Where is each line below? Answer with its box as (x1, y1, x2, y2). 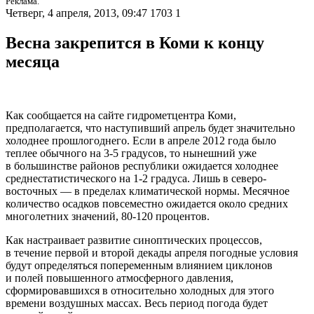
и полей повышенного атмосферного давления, (6, 272, 233, 285)
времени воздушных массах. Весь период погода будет (6, 297, 268, 310)
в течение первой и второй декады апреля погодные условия (6, 247, 298, 259)
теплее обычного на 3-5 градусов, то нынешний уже (6, 147, 257, 160)
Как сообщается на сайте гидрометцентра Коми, (6, 109, 236, 122)
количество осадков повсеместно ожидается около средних (6, 198, 288, 210)
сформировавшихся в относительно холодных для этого (6, 285, 274, 297)
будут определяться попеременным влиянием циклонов (6, 259, 273, 272)
